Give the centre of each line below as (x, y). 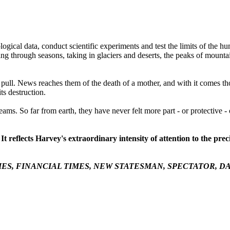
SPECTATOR (191, 166)
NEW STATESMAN (128, 166)
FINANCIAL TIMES (53, 166)
